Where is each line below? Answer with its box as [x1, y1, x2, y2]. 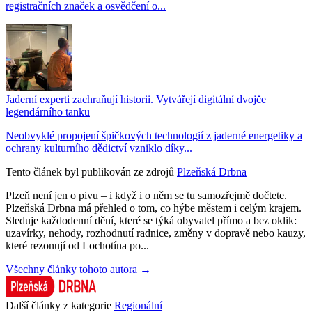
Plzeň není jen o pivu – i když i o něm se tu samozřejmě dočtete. [6, 189, 287, 201]
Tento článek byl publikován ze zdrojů [6, 165, 174, 178]
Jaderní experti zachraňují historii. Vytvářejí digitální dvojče [6, 93, 266, 105]
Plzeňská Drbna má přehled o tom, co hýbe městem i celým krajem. [6, 201, 302, 214]
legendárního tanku [6, 105, 90, 118]
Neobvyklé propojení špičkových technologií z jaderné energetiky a [6, 129, 302, 141]
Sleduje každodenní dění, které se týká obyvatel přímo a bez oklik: [6, 214, 297, 226]
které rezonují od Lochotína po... [6, 239, 149, 251]
